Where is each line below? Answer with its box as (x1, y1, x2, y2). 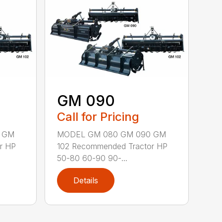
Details (73, 175, 99, 185)
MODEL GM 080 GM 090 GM (57, 129, 166, 139)
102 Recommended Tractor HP (57, 141, 168, 151)
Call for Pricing (57, 109, 140, 124)
